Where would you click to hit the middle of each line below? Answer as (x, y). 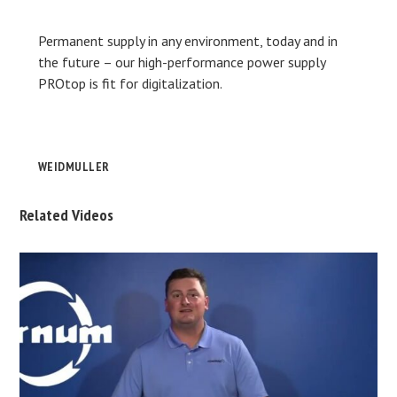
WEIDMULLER (74, 167)
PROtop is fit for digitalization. (130, 84)
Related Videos (67, 215)
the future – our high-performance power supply (181, 62)
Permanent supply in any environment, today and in (187, 41)
